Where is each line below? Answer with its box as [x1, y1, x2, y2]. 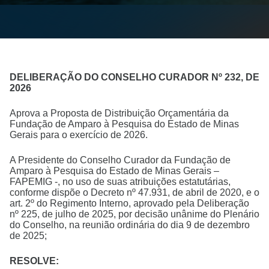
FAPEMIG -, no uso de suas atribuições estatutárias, [10, 177, 231, 187]
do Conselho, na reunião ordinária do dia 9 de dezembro [10, 220, 250, 230]
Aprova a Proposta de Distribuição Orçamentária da [10, 108, 229, 118]
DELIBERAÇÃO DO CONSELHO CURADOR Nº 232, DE [10, 72, 259, 82]
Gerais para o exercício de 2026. [10, 130, 148, 140]
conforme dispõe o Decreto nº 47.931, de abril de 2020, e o [10, 187, 259, 198]
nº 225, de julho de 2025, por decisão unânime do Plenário [10, 209, 259, 219]
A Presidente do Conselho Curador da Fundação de [10, 155, 231, 165]
